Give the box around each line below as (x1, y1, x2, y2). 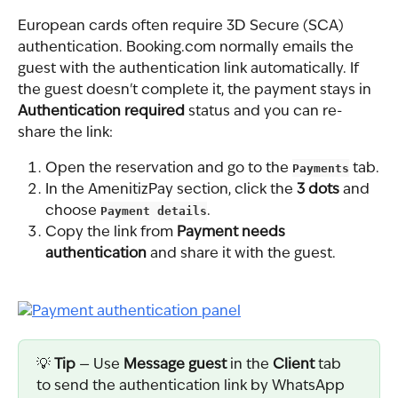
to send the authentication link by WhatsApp (36, 378, 348, 394)
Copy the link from (45, 226, 177, 241)
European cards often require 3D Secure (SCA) (18, 19, 347, 34)
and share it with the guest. (147, 247, 336, 262)
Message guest (123, 357, 227, 372)
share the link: (18, 125, 113, 140)
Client (273, 357, 314, 372)
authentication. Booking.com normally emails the (18, 40, 357, 55)
